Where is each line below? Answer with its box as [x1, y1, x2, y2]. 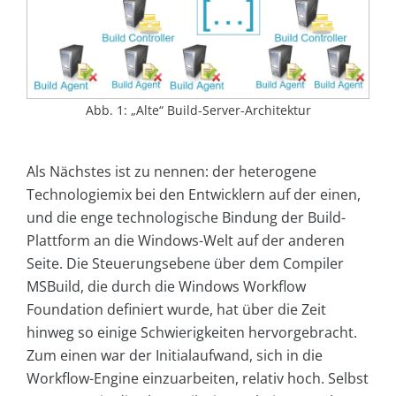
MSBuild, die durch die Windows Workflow [27, 276, 306, 296]
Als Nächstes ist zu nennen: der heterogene [27, 161, 316, 181]
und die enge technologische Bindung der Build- [27, 207, 346, 227]
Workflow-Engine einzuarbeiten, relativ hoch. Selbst [27, 368, 369, 388]
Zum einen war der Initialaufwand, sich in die [27, 345, 323, 365]
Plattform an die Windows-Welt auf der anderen [27, 230, 345, 250]
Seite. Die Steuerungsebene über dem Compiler [27, 253, 344, 273]
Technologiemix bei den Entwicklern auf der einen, [27, 184, 361, 204]
